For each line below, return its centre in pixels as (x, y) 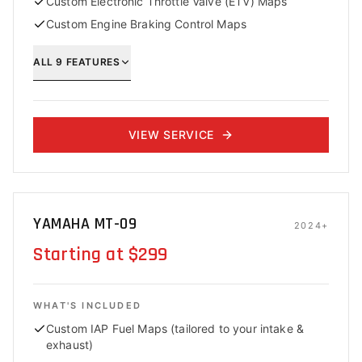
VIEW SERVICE (171, 135)
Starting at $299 (101, 255)
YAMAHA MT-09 (85, 224)
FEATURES (92, 61)
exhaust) (70, 345)
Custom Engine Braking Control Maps (147, 24)
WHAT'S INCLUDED (87, 305)
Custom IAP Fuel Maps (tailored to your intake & (175, 328)
